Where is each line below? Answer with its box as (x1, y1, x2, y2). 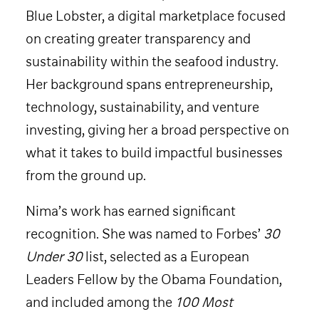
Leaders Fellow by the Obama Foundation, (26, 271, 282, 288)
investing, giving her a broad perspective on (26, 121, 289, 138)
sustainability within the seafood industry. (26, 53, 278, 70)
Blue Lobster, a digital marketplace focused (26, 7, 286, 24)
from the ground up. (26, 167, 146, 184)
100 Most (175, 293, 233, 310)
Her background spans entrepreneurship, (26, 75, 273, 93)
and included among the (26, 293, 175, 310)
